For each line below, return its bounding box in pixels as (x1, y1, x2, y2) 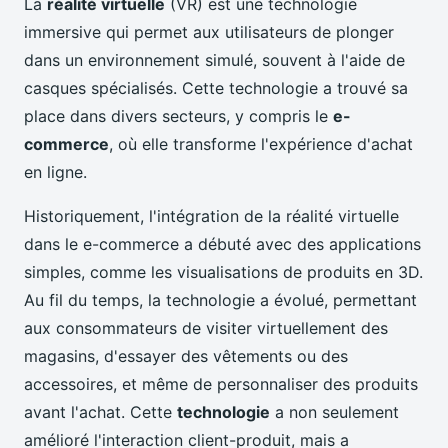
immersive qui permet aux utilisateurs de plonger (24, 22, 394, 43)
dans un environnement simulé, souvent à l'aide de (24, 50, 405, 71)
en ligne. (24, 162, 87, 183)
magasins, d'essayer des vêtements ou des (24, 346, 348, 367)
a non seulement (270, 402, 399, 423)
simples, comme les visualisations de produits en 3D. (24, 262, 423, 283)
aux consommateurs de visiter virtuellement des (24, 318, 388, 339)
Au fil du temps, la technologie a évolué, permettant (24, 290, 417, 311)
